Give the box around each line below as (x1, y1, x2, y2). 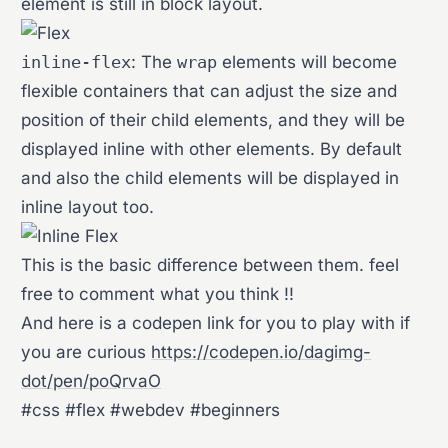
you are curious (21, 342, 152, 362)
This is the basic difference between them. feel (21, 255, 400, 275)
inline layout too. (21, 197, 155, 217)
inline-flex (21, 52, 132, 72)
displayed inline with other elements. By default (21, 139, 403, 159)
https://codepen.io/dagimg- (151, 342, 372, 362)
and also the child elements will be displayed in (21, 168, 400, 188)
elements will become (217, 52, 398, 72)
